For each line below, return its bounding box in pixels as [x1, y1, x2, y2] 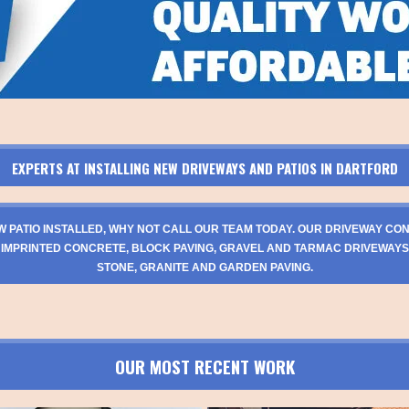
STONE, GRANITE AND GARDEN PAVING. [96, 260, 313, 274]
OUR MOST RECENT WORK [114, 352, 295, 380]
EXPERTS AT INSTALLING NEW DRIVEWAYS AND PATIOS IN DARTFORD [11, 157, 398, 178]
